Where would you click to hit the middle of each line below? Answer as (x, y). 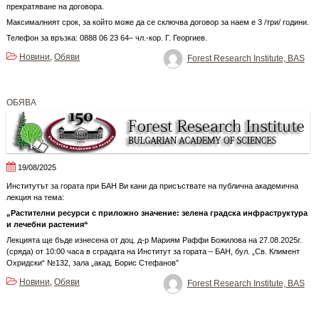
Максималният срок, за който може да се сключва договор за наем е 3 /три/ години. (157, 22)
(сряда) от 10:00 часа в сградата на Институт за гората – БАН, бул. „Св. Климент (153, 252)
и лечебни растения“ (47, 225)
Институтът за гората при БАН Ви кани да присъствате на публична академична (152, 186)
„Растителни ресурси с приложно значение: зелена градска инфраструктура (157, 213)
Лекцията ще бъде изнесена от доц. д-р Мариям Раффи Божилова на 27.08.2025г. (154, 240)
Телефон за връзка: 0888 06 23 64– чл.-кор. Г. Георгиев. (106, 37)
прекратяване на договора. (55, 6)
